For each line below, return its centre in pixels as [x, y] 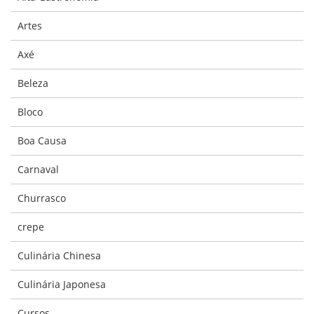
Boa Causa [42, 141]
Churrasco [42, 198]
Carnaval [38, 169]
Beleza [33, 83]
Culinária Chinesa [59, 255]
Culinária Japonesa [62, 284]
